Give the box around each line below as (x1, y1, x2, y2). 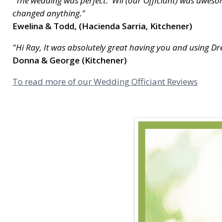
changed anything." (12, 7, 85, 19)
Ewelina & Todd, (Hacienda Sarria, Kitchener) (12, 20, 192, 32)
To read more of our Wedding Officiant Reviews (12, 76, 198, 88)
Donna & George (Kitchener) (12, 55, 127, 66)
